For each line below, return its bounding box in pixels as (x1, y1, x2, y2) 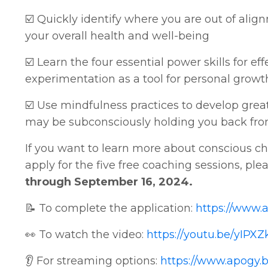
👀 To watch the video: (25, 228, 147, 242)
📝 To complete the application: (25, 202, 196, 215)
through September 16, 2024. (25, 175, 193, 189)
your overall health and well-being (25, 29, 209, 43)
